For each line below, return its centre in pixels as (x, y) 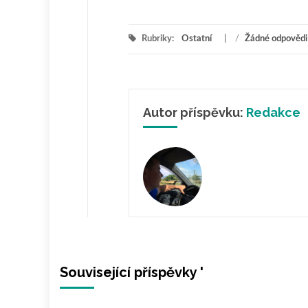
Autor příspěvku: (195, 113)
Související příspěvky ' (132, 272)
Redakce (273, 113)
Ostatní (197, 39)
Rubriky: (158, 39)
